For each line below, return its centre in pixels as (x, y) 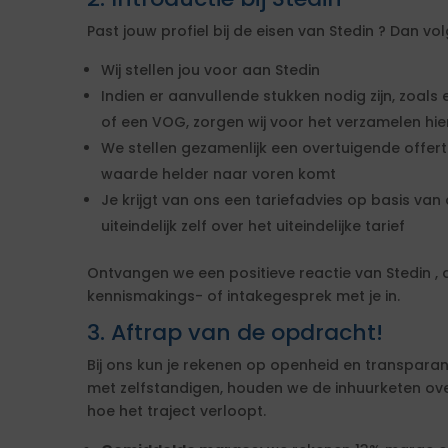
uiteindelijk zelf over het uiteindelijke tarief (253, 226)
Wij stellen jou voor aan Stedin (210, 70)
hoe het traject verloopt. (176, 411)
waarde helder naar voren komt (218, 174)
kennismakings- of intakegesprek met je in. (243, 296)
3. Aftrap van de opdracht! (235, 332)
